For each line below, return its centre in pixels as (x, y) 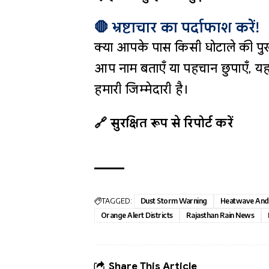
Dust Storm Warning (174, 201)
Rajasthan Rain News (220, 215)
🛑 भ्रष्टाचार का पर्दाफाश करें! (177, 27)
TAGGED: (117, 201)
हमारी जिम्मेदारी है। (141, 89)
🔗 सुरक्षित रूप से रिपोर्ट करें (164, 123)
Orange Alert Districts (137, 215)
